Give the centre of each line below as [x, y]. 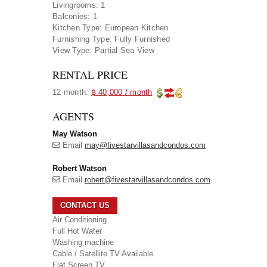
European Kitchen [136, 28]
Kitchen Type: [77, 28]
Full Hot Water [77, 231]
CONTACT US [85, 206]
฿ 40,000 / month [122, 92]
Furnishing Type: [82, 39]
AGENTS [73, 116]
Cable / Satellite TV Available [103, 254]
